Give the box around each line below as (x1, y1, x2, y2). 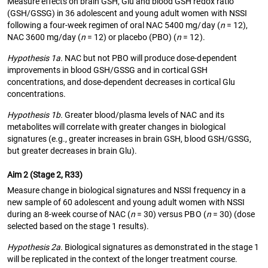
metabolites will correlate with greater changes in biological (7, 121, 226, 132)
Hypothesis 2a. (7, 242, 63, 252)
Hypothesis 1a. (7, 53, 63, 63)
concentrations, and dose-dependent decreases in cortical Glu (7, 77, 235, 87)
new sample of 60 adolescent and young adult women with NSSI (7, 197, 245, 207)
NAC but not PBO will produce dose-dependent (63, 53, 237, 63)
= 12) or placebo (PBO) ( (86, 32, 177, 42)
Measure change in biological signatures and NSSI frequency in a (7, 185, 246, 195)
